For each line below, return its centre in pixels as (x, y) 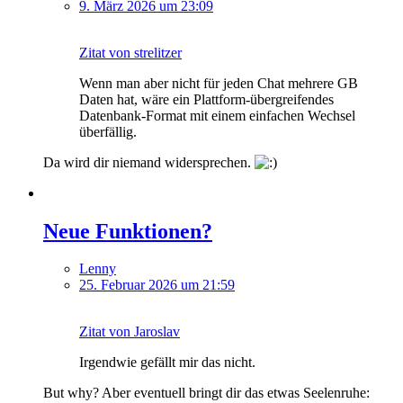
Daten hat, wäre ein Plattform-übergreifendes (206, 99)
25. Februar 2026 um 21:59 (157, 285)
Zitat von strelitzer (130, 52)
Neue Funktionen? (128, 231)
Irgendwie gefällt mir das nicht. (167, 363)
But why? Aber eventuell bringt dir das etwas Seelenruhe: (206, 393)
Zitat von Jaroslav (130, 332)
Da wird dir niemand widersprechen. (149, 162)
